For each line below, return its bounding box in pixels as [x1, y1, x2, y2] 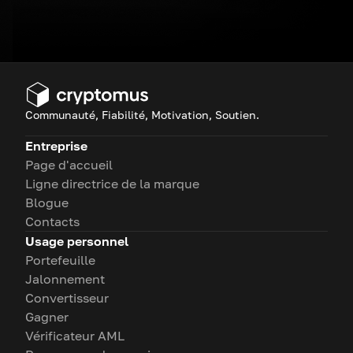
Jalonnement [25, 271, 105, 287]
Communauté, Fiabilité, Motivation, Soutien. [25, 108, 259, 121]
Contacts [25, 214, 80, 229]
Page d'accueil [25, 157, 113, 173]
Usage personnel [25, 233, 128, 249]
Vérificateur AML [25, 328, 124, 344]
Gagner [25, 309, 69, 325]
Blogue [25, 195, 69, 210]
